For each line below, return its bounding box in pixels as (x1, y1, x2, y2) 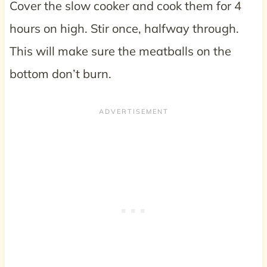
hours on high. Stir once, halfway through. (9, 20, 239, 36)
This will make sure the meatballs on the (9, 43, 231, 58)
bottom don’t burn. (9, 66, 111, 81)
